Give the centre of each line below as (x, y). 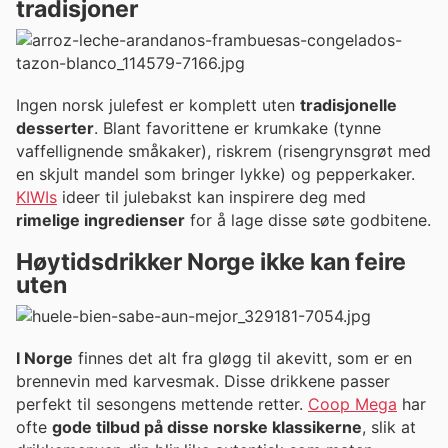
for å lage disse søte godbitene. (308, 219)
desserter (55, 127)
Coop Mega (352, 404)
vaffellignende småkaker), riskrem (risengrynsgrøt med (223, 150)
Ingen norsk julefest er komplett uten (158, 104)
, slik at (389, 427)
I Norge (44, 358)
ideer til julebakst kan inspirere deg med (211, 196)
